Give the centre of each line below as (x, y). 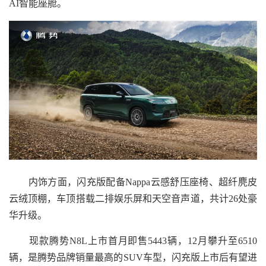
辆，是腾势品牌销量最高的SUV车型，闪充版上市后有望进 (133, 258)
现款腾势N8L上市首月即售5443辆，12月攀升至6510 (133, 241)
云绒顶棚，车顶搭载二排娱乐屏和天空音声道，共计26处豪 (133, 199)
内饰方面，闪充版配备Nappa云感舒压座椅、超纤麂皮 (133, 182)
